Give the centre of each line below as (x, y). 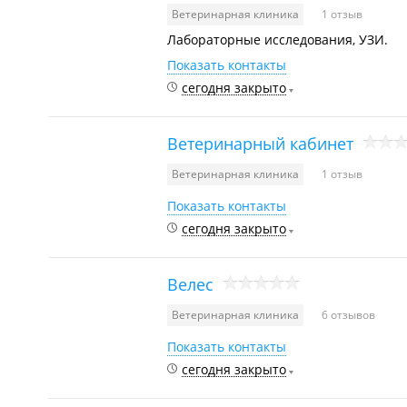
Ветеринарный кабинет (260, 143)
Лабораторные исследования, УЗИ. (278, 40)
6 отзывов (348, 315)
